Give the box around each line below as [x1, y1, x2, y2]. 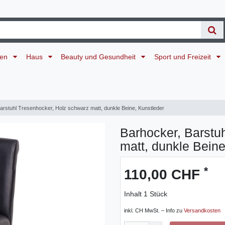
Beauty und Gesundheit [61, 52, 138, 61]
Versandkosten [184, 207, 220, 214]
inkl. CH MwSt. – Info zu [124, 207, 184, 214]
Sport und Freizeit [154, 52, 213, 61]
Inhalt [124, 190, 144, 198]
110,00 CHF [124, 167, 204, 183]
